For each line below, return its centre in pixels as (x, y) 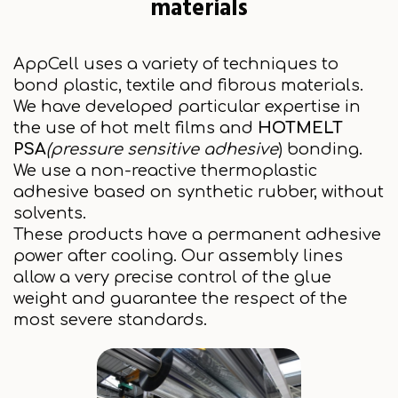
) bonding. (320, 149)
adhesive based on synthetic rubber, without (199, 192)
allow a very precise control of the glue (172, 277)
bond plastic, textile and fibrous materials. (188, 85)
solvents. (50, 213)
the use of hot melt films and (135, 128)
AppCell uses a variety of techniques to (176, 64)
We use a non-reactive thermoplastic (165, 171)
